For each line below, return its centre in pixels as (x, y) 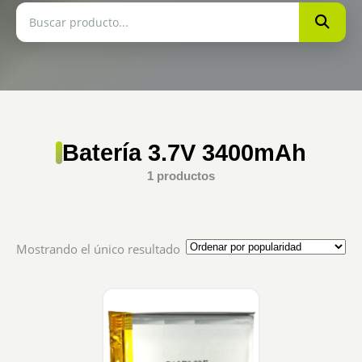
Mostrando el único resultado (98, 249)
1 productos (181, 176)
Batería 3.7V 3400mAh (184, 153)
